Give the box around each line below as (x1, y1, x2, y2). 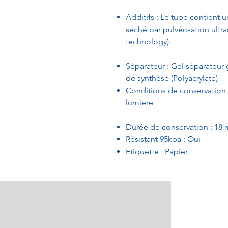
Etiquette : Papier (126, 147, 188, 156)
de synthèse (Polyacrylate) (126, 73, 218, 83)
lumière (126, 98, 153, 107)
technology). (126, 37, 171, 46)
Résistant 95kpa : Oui (126, 134, 201, 144)
